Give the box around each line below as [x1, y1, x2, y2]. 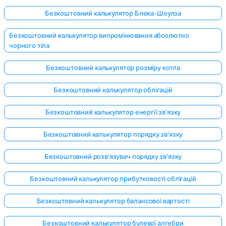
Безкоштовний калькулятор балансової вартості [36, 197, 190, 205]
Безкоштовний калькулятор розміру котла [46, 64, 180, 72]
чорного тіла [9, 41, 50, 50]
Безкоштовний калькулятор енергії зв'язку [45, 108, 181, 117]
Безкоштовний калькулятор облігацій [53, 86, 173, 94]
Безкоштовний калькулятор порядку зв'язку [43, 130, 183, 139]
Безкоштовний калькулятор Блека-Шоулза [44, 9, 182, 18]
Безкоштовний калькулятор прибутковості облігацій [30, 175, 196, 183]
